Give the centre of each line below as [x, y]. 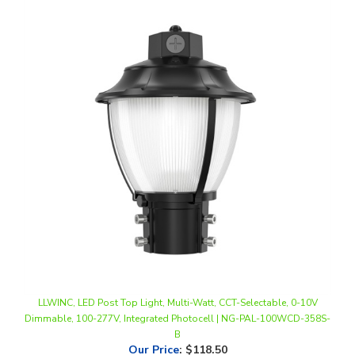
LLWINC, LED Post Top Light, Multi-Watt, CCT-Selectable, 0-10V [177, 276]
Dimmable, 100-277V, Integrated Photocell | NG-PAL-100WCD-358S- [177, 292]
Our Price [153, 323]
